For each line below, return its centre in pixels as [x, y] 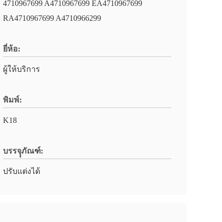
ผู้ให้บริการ [22, 69]
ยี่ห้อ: [12, 49]
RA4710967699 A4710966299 [52, 18]
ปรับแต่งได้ [22, 171]
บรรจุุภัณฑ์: [23, 151]
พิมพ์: [12, 100]
